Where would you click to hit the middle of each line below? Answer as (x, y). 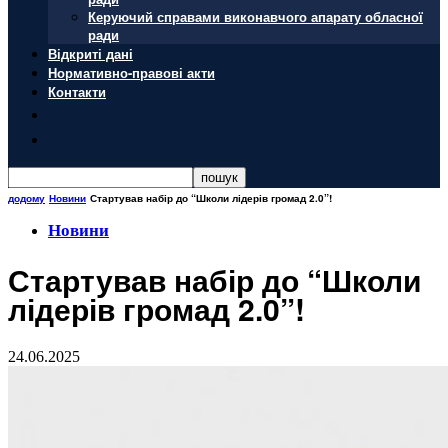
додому (26, 198)
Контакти (77, 91)
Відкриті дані (90, 53)
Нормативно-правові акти (131, 72)
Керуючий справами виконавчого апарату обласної (255, 16)
